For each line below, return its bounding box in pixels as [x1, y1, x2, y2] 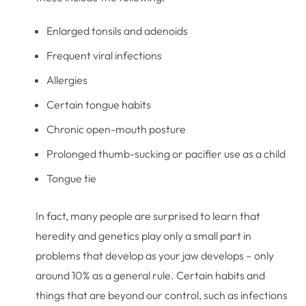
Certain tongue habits [46, 97, 152, 111]
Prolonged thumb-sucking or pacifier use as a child [46, 146, 286, 161]
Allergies [46, 72, 88, 87]
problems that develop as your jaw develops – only [36, 248, 275, 262]
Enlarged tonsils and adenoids [46, 23, 189, 38]
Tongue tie [46, 171, 97, 185]
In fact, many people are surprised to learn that [36, 208, 261, 223]
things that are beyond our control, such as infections [36, 288, 288, 302]
